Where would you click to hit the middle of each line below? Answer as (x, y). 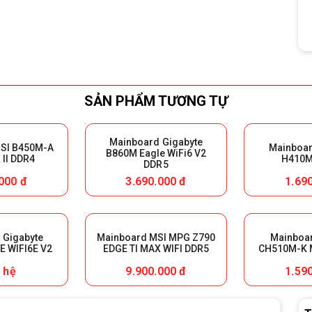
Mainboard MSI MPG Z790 (156, 237)
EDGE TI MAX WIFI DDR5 (156, 248)
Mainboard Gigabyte (156, 142)
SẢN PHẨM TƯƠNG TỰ (156, 101)
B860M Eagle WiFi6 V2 (156, 153)
